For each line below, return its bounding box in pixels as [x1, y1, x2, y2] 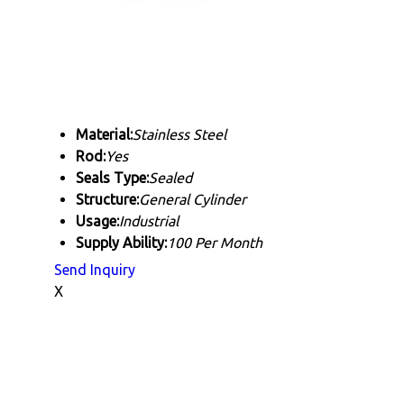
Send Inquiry [54, 262, 135, 278]
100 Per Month [167, 234, 262, 251]
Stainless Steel [133, 126, 226, 142]
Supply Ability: [76, 234, 167, 251]
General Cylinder [139, 191, 246, 207]
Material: [76, 126, 133, 142]
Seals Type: [76, 170, 149, 186]
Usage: [76, 213, 119, 229]
